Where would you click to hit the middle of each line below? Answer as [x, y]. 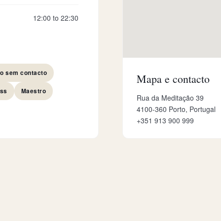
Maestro [34, 91]
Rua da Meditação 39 [170, 98]
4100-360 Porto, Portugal [176, 109]
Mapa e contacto [173, 79]
